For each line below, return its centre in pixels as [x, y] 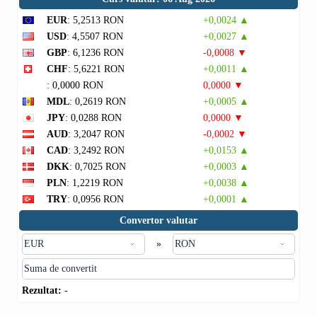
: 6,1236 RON [96, 53]
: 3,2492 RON [96, 150]
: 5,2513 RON [96, 20]
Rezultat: [42, 290]
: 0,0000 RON [75, 85]
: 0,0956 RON [96, 199]
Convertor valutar [158, 220]
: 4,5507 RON [95, 36]
